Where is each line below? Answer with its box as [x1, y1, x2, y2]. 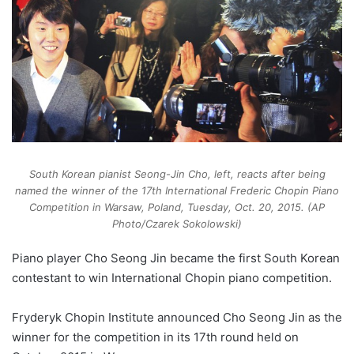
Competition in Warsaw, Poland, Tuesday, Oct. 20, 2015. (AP [29, 200, 325, 213]
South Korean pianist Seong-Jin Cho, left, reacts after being [28, 167, 326, 180]
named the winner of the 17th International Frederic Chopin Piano [15, 183, 339, 197]
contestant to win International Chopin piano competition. [12, 269, 332, 285]
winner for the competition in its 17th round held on [12, 329, 299, 345]
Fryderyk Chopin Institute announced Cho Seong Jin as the [12, 309, 342, 325]
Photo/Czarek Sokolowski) [112, 217, 242, 230]
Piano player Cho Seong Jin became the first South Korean [12, 250, 340, 265]
